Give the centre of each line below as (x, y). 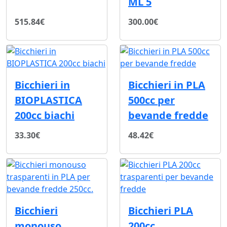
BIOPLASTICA (48, 100)
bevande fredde (168, 116)
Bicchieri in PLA (167, 85)
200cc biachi (45, 116)
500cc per (152, 100)
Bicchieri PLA (161, 211)
